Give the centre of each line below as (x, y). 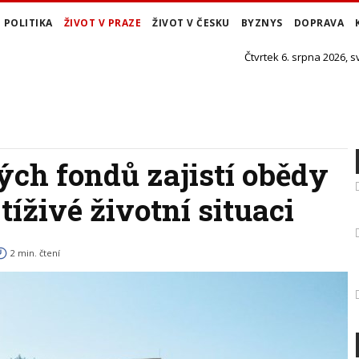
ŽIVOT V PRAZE (102, 23)
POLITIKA (28, 23)
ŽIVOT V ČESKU (191, 23)
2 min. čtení (35, 253)
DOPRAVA (319, 23)
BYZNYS (262, 23)
